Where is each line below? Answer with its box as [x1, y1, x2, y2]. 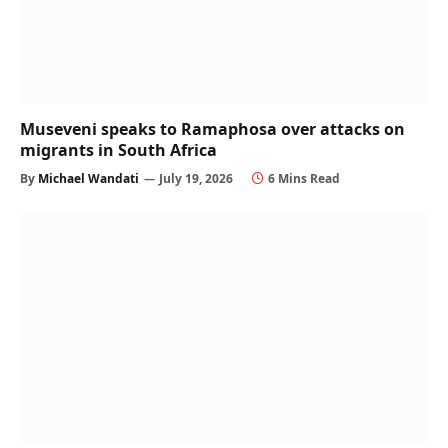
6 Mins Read [268, 169, 340, 187]
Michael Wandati [38, 169, 139, 187]
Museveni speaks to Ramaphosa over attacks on [20, 117, 405, 140]
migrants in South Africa [20, 138, 217, 161]
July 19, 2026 [159, 169, 233, 187]
